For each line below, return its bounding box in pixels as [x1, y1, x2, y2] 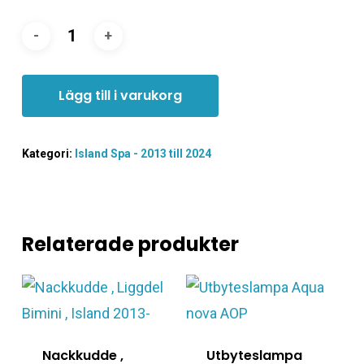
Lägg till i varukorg [58, 85, 182, 105]
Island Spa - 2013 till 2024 [74, 146, 211, 160]
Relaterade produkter [21, 230, 239, 258]
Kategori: [21, 146, 75, 160]
